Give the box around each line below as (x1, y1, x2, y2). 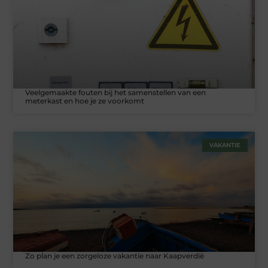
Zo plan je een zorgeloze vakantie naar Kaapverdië (25, 251, 205, 261)
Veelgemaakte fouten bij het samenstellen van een (25, 87, 206, 97)
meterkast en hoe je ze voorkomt (25, 96, 145, 105)
